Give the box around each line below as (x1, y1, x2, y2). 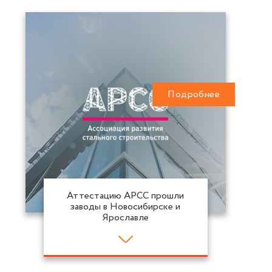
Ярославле (102, 211, 149, 225)
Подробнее (168, 87, 220, 101)
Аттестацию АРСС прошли (67, 189, 184, 203)
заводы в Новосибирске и (70, 200, 180, 214)
